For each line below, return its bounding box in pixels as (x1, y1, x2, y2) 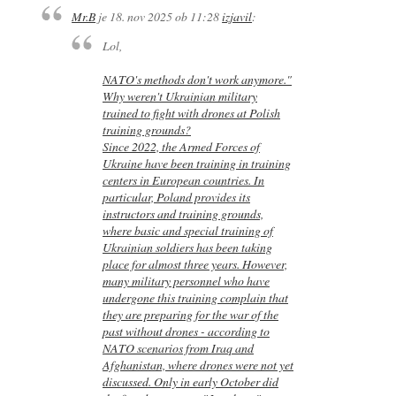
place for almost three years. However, (102, 255, 287, 273)
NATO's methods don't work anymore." (102, 71, 292, 88)
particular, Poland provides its (102, 188, 250, 206)
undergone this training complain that (102, 289, 288, 307)
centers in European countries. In (102, 171, 264, 189)
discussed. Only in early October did (102, 373, 278, 391)
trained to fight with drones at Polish (102, 104, 280, 122)
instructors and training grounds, (102, 205, 263, 223)
